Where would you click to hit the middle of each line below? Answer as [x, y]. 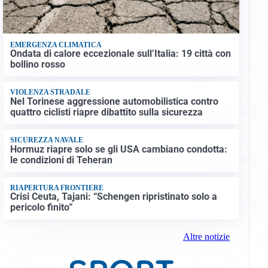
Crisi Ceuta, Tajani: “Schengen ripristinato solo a [113, 197]
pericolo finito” [41, 208]
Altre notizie [206, 237]
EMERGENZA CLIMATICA [56, 45]
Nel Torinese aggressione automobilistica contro [114, 101]
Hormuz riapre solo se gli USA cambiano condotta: [118, 149]
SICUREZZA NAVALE [46, 140]
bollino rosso [37, 65]
